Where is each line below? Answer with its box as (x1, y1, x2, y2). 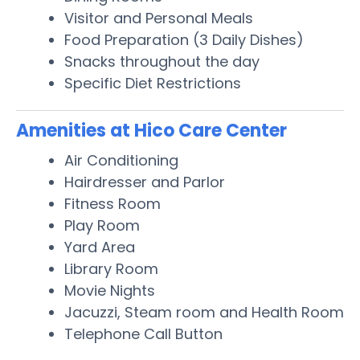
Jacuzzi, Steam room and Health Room (64, 301, 344, 322)
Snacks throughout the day (64, 51, 260, 72)
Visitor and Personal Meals (64, 7, 253, 28)
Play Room (64, 215, 140, 235)
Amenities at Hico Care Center (16, 117, 287, 143)
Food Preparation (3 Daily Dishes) (64, 29, 304, 50)
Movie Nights (64, 280, 155, 301)
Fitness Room (64, 193, 161, 214)
